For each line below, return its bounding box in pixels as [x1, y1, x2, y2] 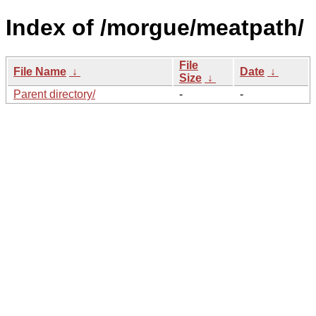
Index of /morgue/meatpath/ [6, 15, 304, 41]
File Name [13, 65, 66, 78]
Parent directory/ [13, 87, 95, 100]
